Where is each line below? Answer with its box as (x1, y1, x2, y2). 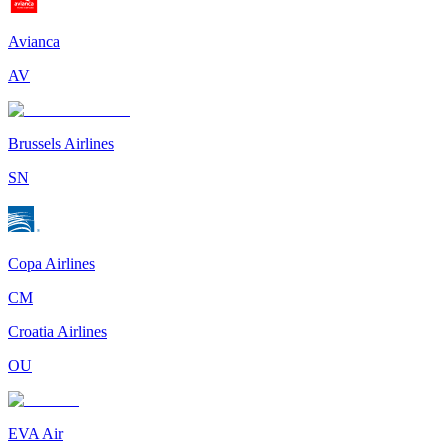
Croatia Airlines (8, 323, 107, 341)
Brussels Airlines (8, 135, 114, 153)
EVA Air (8, 425, 63, 443)
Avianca (8, 33, 60, 51)
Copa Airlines (8, 255, 95, 273)
